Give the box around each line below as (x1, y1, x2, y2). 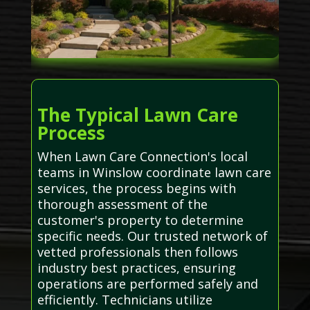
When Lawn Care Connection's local (37, 148, 248, 165)
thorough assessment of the (37, 196, 208, 213)
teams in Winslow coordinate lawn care (37, 164, 271, 181)
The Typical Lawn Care (37, 102, 238, 128)
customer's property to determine (37, 212, 244, 229)
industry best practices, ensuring (37, 259, 236, 277)
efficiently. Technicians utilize (37, 291, 212, 309)
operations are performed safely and (37, 275, 258, 293)
